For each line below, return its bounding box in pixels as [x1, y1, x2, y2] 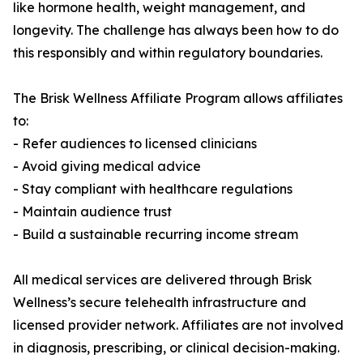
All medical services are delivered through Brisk [13, 271, 312, 288]
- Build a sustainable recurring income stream [13, 226, 298, 243]
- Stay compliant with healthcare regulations [13, 181, 293, 198]
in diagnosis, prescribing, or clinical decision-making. [13, 340, 340, 357]
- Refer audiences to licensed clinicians [13, 135, 257, 152]
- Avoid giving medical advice [13, 158, 201, 175]
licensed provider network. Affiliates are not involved [13, 317, 344, 334]
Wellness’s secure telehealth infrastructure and [13, 294, 306, 311]
